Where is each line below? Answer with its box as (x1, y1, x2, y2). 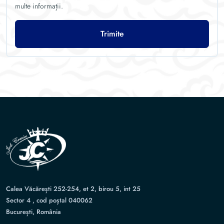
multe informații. (15, 1, 63, 11)
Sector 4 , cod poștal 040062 (6, 195, 92, 205)
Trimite (100, 28, 124, 39)
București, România (6, 207, 61, 216)
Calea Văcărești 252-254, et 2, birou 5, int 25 (6, 184, 140, 193)
